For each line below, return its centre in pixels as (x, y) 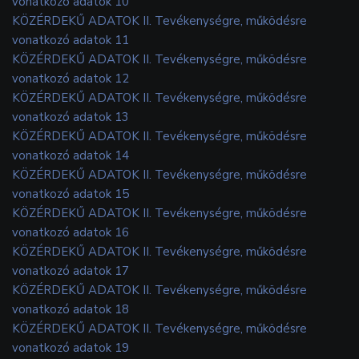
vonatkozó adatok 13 (71, 117)
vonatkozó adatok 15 (71, 194)
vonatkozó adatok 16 (71, 232)
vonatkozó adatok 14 (71, 155)
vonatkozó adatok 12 (71, 78)
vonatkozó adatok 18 (71, 309)
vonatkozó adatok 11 (71, 40)
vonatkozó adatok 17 (71, 270)
